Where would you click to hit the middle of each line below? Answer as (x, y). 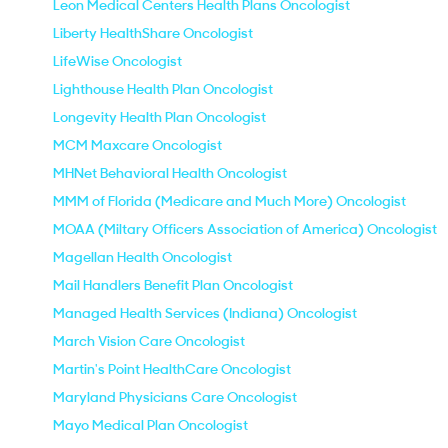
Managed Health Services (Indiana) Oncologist (205, 313)
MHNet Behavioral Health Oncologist (170, 173)
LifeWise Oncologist (117, 61)
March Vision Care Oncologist (149, 341)
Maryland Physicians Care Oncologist (175, 397)
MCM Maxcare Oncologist (137, 145)
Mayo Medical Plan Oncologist (150, 425)
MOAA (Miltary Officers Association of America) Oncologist (245, 229)
